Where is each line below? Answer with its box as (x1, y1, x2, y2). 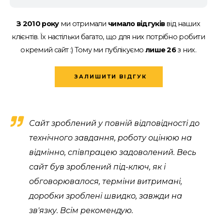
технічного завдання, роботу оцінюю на (29, 133, 192, 143)
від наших (165, 19, 200, 29)
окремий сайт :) (20, 46, 75, 55)
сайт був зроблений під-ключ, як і (29, 162, 166, 172)
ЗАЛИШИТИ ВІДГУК (74, 73, 147, 80)
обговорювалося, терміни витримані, (29, 177, 182, 186)
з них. (175, 46, 196, 55)
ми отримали (59, 19, 108, 29)
